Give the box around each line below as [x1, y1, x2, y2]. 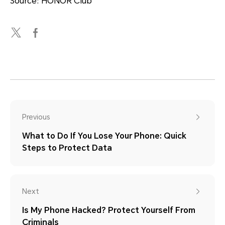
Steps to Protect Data [22, 143, 112, 153]
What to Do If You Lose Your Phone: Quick [22, 131, 186, 141]
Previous [22, 113, 50, 122]
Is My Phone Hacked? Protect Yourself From [22, 205, 195, 215]
